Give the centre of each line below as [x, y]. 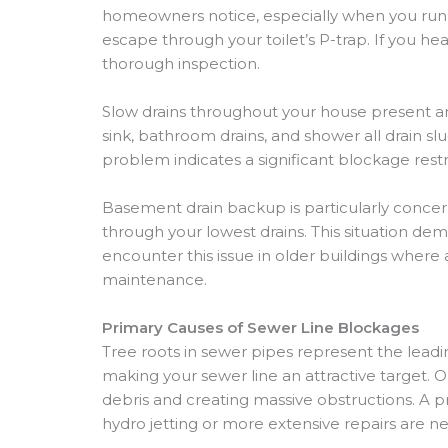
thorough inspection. [181, 63]
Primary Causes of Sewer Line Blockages [260, 327]
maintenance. [154, 279]
